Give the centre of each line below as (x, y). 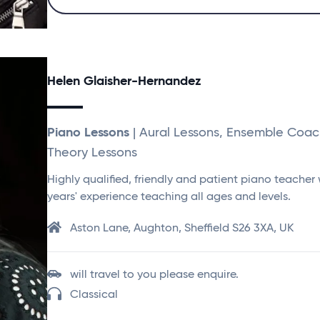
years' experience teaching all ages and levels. (169, 197)
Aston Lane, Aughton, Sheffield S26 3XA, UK (182, 229)
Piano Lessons (88, 133)
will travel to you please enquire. (154, 275)
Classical (94, 295)
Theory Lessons (92, 153)
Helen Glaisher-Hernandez (124, 81)
